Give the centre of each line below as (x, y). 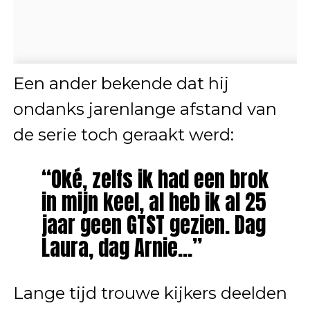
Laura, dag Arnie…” (121, 248)
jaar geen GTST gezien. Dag (153, 225)
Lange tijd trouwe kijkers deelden (150, 293)
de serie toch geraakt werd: (123, 135)
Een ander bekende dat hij (121, 84)
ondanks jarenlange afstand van (145, 109)
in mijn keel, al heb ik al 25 (154, 202)
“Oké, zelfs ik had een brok (155, 180)
